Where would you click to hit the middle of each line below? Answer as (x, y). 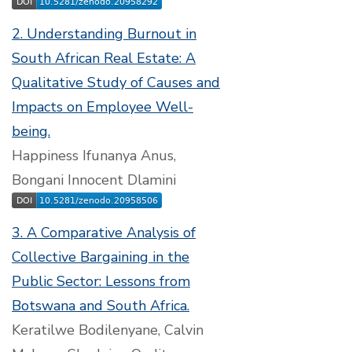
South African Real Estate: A (104, 58)
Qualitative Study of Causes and (116, 82)
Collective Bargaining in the (101, 257)
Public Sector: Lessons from (101, 281)
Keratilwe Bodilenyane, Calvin (108, 330)
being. (31, 131)
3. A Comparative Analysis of (104, 233)
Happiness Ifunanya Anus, (94, 156)
